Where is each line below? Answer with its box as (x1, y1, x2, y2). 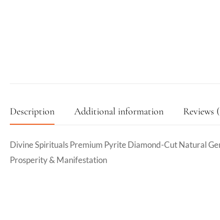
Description (10, 105, 55, 117)
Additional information (74, 105, 164, 117)
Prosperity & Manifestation (10, 154, 107, 165)
